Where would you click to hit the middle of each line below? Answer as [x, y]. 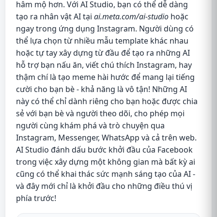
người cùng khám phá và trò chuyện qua [90, 125]
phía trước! [36, 198]
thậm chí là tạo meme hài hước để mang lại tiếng [105, 77]
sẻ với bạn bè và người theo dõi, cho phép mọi [100, 113]
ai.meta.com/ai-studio [131, 16]
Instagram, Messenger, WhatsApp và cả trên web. [106, 137]
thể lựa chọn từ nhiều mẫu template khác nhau [102, 40]
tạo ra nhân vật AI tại [55, 16]
